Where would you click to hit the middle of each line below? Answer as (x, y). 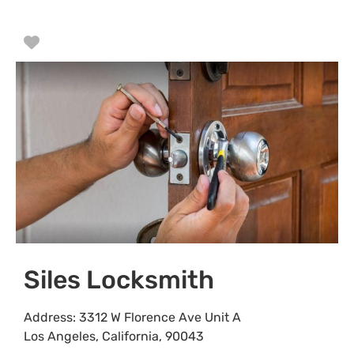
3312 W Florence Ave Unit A (160, 317)
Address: (51, 317)
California (130, 336)
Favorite (70, 42)
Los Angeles (60, 336)
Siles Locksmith (119, 279)
